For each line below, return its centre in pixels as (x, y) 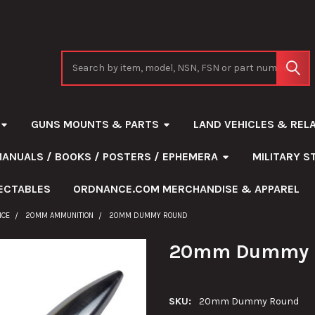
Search (77, 58)
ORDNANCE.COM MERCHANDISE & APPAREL (186, 188)
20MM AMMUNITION (59, 215)
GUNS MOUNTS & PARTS (95, 124)
